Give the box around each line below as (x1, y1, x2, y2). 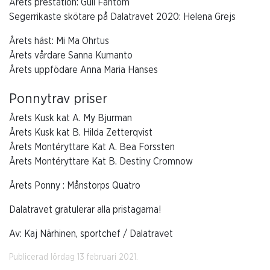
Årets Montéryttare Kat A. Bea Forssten (9, 142, 175, 152)
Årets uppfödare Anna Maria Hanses (9, 64, 158, 75)
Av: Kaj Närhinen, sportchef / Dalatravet (9, 228, 173, 239)
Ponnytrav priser (9, 92, 107, 105)
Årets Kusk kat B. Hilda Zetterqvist (9, 127, 152, 137)
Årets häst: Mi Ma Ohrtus (9, 36, 109, 46)
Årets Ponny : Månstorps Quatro (9, 180, 140, 190)
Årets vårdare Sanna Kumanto (9, 50, 133, 60)
